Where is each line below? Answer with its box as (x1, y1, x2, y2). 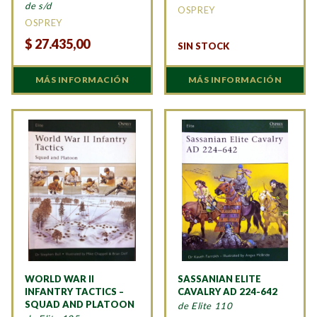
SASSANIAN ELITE (178, 273, 261, 285)
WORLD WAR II (25, 273, 94, 285)
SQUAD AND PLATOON (25, 299, 134, 311)
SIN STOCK (178, 40, 229, 52)
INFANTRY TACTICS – (25, 286, 124, 298)
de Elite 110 (178, 300, 233, 312)
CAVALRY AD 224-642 (178, 286, 277, 298)
